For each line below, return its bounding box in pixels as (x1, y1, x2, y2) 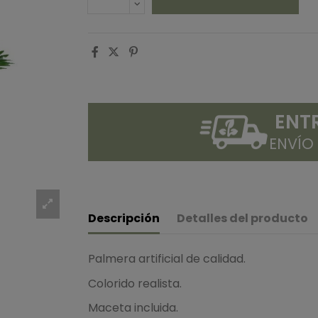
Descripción (88, 209, 160, 226)
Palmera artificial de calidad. (88, 250, 246, 267)
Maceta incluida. (88, 300, 178, 317)
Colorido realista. (88, 275, 182, 292)
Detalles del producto (177, 209, 308, 226)
